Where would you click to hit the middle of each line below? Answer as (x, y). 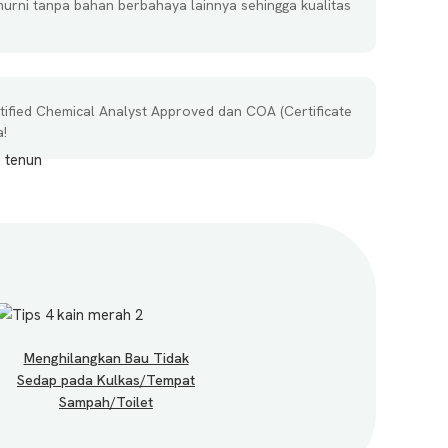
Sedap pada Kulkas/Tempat (106, 380)
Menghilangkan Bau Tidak (106, 358)
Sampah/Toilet (106, 402)
